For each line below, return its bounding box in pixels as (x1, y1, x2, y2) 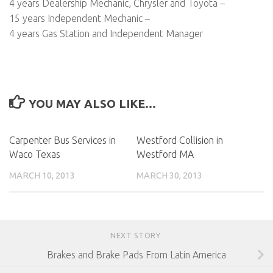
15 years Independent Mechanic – (9, 12, 150, 24)
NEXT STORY (110, 230, 163, 239)
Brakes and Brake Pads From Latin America (47, 249, 226, 260)
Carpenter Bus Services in (9, 134, 116, 146)
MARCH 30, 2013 (136, 169, 202, 180)
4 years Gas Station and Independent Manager (9, 27, 203, 39)
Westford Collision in (136, 134, 223, 146)
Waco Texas (9, 148, 60, 160)
